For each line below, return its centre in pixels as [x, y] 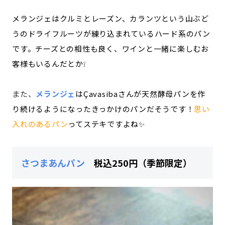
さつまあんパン [53, 162]
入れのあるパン [40, 124]
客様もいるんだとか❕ [49, 63]
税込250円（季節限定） [138, 162]
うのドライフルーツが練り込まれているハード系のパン [111, 33]
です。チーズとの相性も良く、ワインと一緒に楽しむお [110, 48]
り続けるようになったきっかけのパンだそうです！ [103, 108]
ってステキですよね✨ [106, 124]
